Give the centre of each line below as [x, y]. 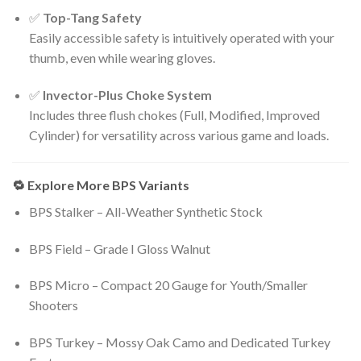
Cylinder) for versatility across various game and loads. [178, 135]
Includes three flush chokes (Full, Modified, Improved [174, 114]
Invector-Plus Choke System [127, 94]
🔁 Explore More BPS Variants [101, 185]
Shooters [53, 305]
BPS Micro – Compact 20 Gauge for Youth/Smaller [168, 285]
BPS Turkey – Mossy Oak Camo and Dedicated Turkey [179, 342]
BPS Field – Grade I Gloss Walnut [119, 248]
